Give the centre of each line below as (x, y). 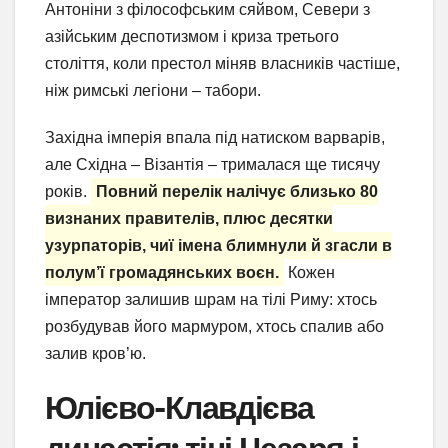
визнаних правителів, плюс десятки (189, 218)
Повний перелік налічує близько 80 (237, 191)
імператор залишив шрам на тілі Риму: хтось (211, 299)
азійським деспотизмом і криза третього (192, 36)
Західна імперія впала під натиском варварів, (215, 137)
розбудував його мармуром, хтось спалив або (214, 326)
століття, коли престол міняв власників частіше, (222, 63)
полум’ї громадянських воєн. (162, 272)
